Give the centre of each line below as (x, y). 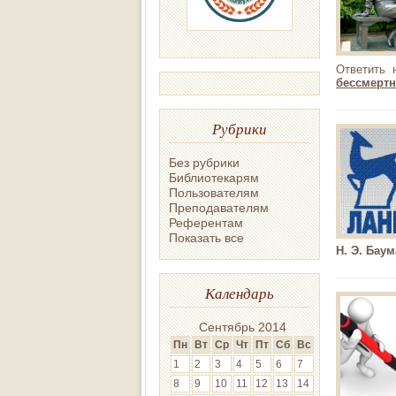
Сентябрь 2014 (242, 327)
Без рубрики (204, 162)
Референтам (206, 222)
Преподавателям (219, 207)
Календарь (240, 293)
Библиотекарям (214, 177)
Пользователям (214, 192)
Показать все (206, 237)
